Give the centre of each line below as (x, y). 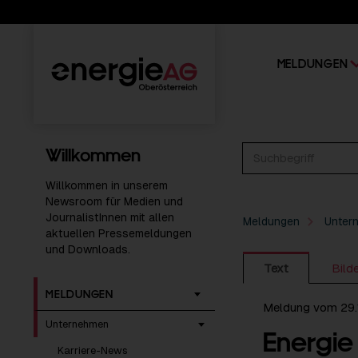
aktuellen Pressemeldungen (119, 233)
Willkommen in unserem (107, 185)
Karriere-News (93, 350)
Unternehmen (77, 324)
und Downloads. (88, 249)
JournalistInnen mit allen (110, 217)
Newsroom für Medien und (114, 201)
